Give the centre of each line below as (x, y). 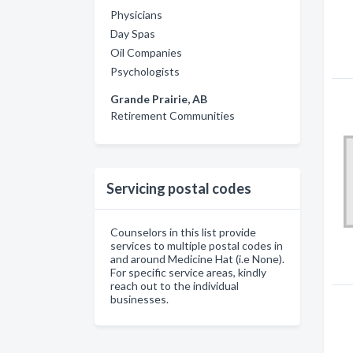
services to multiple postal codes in (197, 245)
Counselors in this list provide (183, 232)
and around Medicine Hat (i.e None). (197, 259)
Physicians (136, 15)
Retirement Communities (173, 115)
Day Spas (133, 33)
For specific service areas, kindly (188, 272)
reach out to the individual (175, 286)
